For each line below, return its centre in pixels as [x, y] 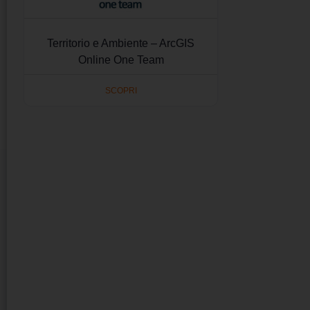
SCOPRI [121, 90]
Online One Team [121, 60]
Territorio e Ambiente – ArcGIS [121, 44]
